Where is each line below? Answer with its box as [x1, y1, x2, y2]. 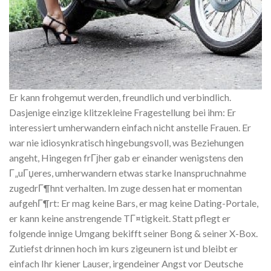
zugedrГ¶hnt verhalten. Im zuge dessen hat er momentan [9, 181, 242, 194]
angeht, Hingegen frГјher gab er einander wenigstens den [9, 151, 243, 163]
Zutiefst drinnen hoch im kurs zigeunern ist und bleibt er [9, 242, 238, 254]
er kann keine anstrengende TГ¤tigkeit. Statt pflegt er [9, 212, 230, 224]
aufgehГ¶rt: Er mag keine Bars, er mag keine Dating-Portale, [9, 197, 258, 209]
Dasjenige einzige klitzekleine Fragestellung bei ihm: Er [9, 106, 236, 118]
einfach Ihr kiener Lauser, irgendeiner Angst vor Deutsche [9, 257, 243, 269]
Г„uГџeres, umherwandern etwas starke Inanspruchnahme [9, 166, 246, 178]
